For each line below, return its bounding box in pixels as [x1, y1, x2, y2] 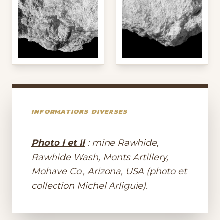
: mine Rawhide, [85, 137, 159, 148]
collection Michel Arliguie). [31, 180, 148, 191]
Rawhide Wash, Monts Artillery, [31, 152, 168, 163]
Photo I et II [31, 137, 85, 148]
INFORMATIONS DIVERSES [31, 108, 128, 115]
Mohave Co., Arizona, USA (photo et [31, 166, 187, 177]
